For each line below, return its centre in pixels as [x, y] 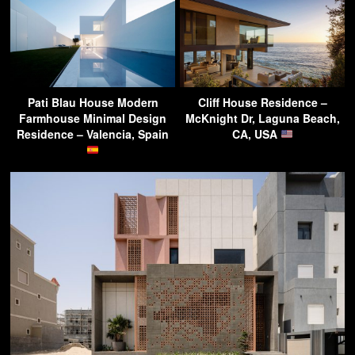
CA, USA [256, 134]
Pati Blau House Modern [93, 102]
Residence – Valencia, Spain [93, 134]
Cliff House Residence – [262, 102]
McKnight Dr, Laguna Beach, [262, 118]
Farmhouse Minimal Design [93, 118]
